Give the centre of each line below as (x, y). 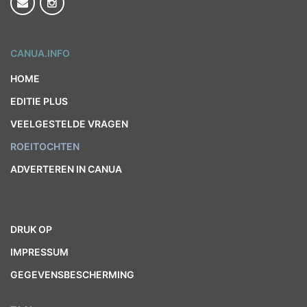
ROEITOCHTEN (45, 146)
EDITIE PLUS (39, 101)
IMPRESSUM (39, 252)
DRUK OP (31, 229)
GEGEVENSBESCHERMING (72, 274)
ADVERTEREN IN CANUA (66, 169)
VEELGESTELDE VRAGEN (69, 124)
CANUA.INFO (40, 53)
